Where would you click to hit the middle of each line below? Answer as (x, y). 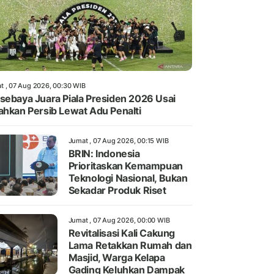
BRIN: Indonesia (104, 154)
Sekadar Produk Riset (117, 191)
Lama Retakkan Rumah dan (130, 246)
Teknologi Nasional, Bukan (128, 178)
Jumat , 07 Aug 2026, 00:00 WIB (119, 220)
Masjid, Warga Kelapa (117, 258)
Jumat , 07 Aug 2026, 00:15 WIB (118, 141)
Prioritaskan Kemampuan (125, 166)
